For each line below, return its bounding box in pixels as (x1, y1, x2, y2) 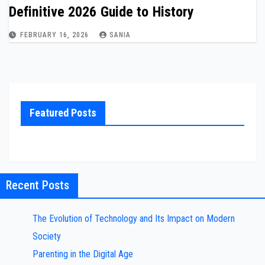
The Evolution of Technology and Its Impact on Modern (33, 213, 235, 224)
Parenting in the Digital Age (33, 248, 133, 260)
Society (33, 231, 61, 242)
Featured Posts (30, 106, 96, 119)
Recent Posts (6, 178, 69, 192)
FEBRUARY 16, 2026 (20, 31, 91, 39)
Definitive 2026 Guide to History (9, 4, 195, 20)
